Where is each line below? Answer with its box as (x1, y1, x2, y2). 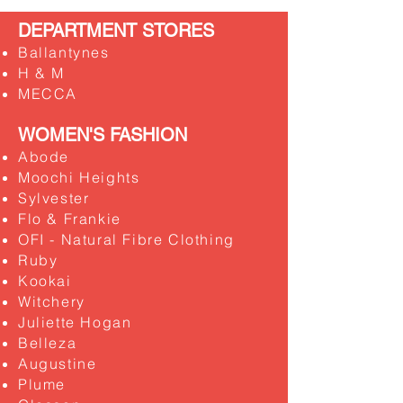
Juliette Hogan (18, 313, 132, 331)
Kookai (18, 272, 72, 290)
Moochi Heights (18, 168, 140, 186)
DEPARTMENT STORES (18, 20, 214, 41)
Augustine (18, 354, 97, 372)
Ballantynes (18, 43, 110, 61)
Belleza (18, 334, 77, 352)
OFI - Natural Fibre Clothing (18, 230, 235, 248)
